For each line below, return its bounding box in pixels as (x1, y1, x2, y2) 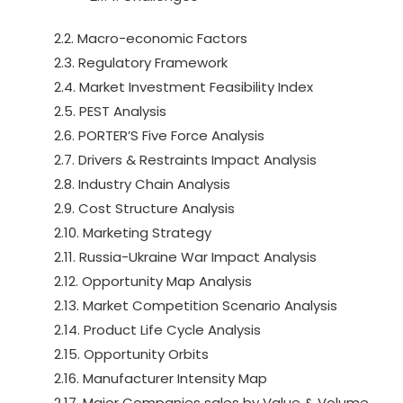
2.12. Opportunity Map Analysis (54, 272, 252, 291)
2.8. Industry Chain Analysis (54, 175, 230, 193)
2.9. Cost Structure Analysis (54, 199, 235, 218)
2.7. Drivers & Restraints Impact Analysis (54, 150, 317, 169)
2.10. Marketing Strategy (54, 223, 211, 242)
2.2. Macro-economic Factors (54, 29, 247, 48)
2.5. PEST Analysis (54, 102, 166, 121)
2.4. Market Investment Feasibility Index (54, 77, 313, 96)
